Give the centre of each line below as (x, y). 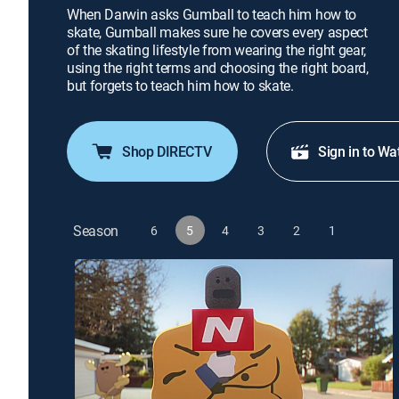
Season (96, 230)
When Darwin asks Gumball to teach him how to (212, 14)
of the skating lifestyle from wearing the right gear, (217, 50)
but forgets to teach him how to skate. (180, 85)
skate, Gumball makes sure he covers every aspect (217, 32)
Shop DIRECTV (167, 151)
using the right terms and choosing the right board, (218, 68)
